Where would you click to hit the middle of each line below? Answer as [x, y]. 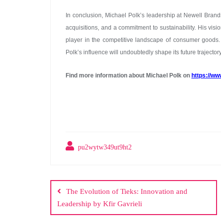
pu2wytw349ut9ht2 [104, 147]
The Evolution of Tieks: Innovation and [127, 191]
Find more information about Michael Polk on [129, 75]
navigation [92, 193]
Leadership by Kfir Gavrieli [100, 204]
